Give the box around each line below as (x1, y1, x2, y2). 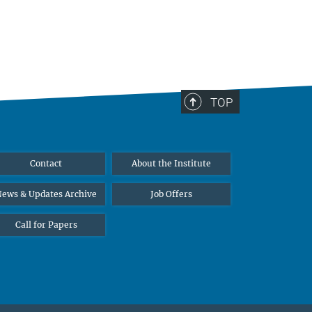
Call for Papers (15, 219, 77, 230)
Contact (30, 157, 62, 169)
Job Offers (150, 188, 192, 199)
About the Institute (132, 157, 211, 169)
